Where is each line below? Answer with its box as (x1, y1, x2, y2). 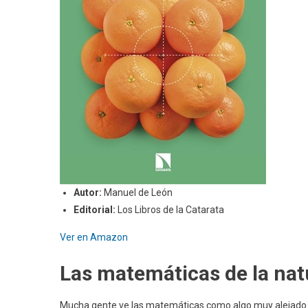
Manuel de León (104, 186, 175, 198)
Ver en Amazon (60, 231, 128, 243)
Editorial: (74, 203, 118, 215)
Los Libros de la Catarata (118, 203, 226, 215)
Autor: (74, 186, 104, 198)
